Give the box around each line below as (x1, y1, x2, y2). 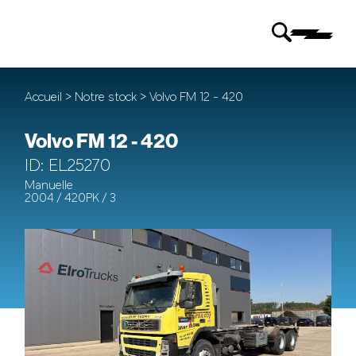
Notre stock (75, 91, 141, 104)
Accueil (25, 91, 66, 104)
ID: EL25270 (25, 157, 111, 176)
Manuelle (25, 180, 74, 192)
